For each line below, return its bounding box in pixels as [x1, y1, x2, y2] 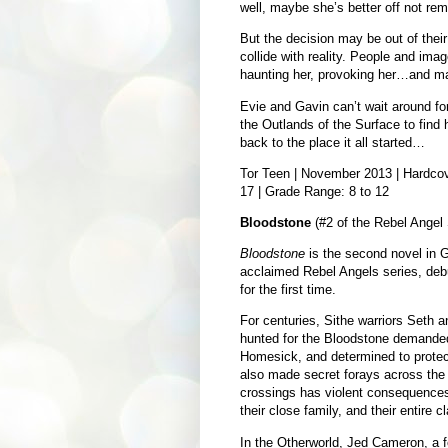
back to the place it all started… [239, 134, 425, 150]
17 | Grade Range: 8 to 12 [239, 183, 389, 199]
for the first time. [239, 282, 336, 298]
